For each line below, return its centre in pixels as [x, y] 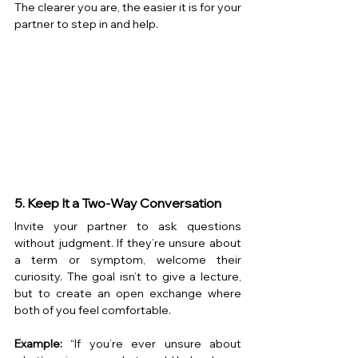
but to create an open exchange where [128, 293]
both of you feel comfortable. [93, 310]
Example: [38, 343]
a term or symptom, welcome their [128, 259]
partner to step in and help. [86, 24]
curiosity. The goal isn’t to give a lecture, [128, 276]
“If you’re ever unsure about [152, 343]
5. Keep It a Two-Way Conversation [118, 203]
